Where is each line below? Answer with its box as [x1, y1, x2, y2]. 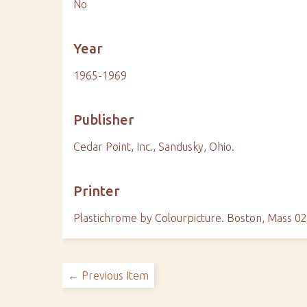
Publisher [73, 112, 135, 127]
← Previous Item [68, 269, 149, 282]
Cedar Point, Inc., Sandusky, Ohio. [73, 140, 235, 153]
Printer [73, 183, 121, 199]
